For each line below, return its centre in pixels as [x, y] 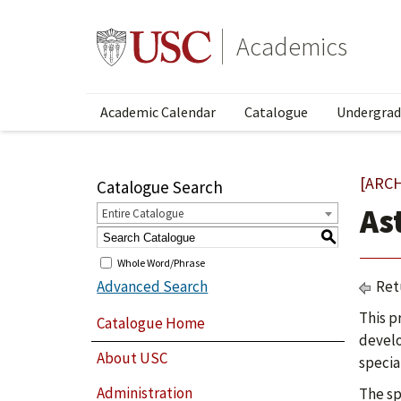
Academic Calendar [158, 112]
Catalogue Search [160, 187]
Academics [292, 47]
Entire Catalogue [143, 213]
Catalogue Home [151, 323]
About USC [132, 358]
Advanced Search [153, 286]
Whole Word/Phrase [162, 262]
